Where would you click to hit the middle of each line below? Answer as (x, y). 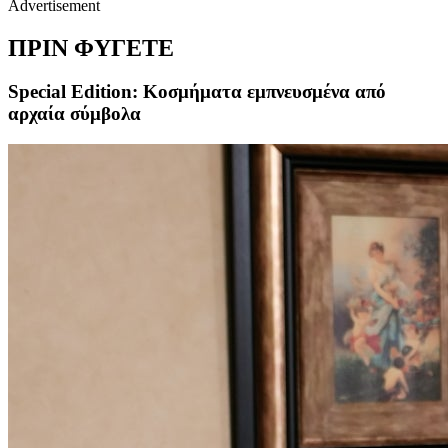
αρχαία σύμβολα (74, 114)
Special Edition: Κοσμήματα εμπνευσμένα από (197, 92)
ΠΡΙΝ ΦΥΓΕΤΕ (91, 47)
